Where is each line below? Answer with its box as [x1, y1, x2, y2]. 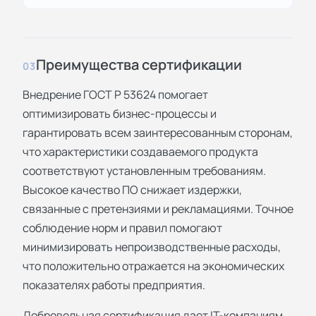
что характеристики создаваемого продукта [23, 143, 258, 159]
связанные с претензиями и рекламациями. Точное [23, 200, 293, 217]
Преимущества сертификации [35, 54, 242, 74]
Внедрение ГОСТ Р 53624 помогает [23, 86, 208, 102]
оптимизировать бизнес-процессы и [23, 105, 217, 121]
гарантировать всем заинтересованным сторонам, [23, 124, 293, 140]
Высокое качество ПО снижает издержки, [23, 181, 242, 197]
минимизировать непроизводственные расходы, [23, 238, 281, 255]
